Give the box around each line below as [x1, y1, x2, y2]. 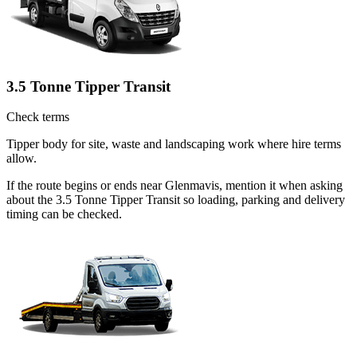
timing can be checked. [6, 207, 122, 222]
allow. [6, 151, 37, 166]
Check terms [6, 110, 69, 124]
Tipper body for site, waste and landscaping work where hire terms [6, 137, 341, 151]
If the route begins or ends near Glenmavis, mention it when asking [6, 178, 343, 193]
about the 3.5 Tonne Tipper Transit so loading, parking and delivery [6, 193, 345, 207]
